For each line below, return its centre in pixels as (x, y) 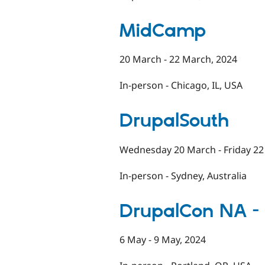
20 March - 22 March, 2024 (178, 59)
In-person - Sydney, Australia (183, 175)
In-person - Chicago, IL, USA (181, 85)
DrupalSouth (174, 122)
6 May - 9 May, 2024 (163, 240)
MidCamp (163, 31)
